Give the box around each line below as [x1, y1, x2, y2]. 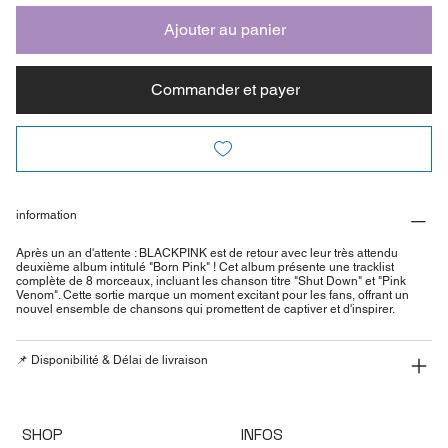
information [15, 207, 77, 222]
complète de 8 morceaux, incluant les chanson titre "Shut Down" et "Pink [15, 273, 406, 288]
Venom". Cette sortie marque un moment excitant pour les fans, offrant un [15, 287, 409, 302]
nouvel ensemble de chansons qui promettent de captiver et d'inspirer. [15, 301, 395, 316]
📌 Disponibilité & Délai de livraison [15, 352, 208, 367]
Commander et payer [150, 79, 300, 99]
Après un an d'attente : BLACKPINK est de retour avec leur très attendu [15, 245, 398, 260]
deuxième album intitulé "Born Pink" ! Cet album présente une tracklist [15, 259, 394, 274]
